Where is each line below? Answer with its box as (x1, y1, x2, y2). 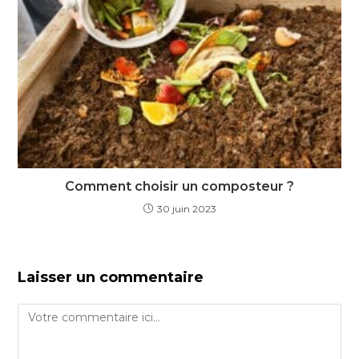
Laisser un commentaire (18, 268, 204, 287)
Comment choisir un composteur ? (65, 179, 294, 195)
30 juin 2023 (156, 203, 216, 216)
